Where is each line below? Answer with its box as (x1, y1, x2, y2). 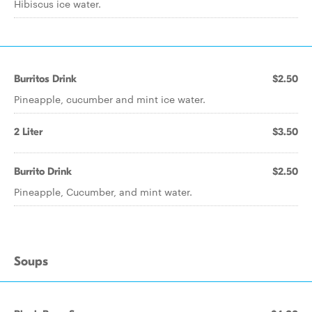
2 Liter (14, 125, 42, 138)
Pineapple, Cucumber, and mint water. (14, 185, 192, 198)
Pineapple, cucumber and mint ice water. (14, 92, 205, 106)
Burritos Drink (14, 72, 77, 85)
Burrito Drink (14, 165, 72, 178)
